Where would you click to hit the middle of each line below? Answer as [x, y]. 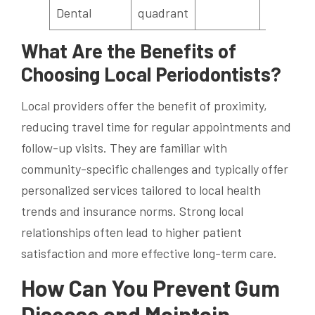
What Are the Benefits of [129, 50]
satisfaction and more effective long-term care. [149, 253]
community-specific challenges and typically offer [155, 168]
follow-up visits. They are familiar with [124, 147]
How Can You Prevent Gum [150, 287]
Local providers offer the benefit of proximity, [144, 105]
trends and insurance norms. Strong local [132, 211]
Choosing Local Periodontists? [151, 73]
